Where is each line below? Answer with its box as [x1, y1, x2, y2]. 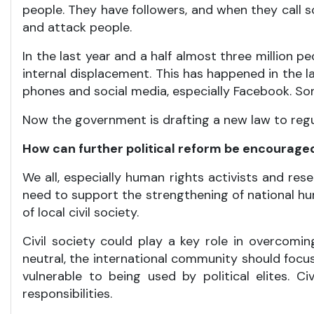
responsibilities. [22, 285, 112, 302]
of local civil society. [22, 204, 139, 221]
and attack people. [22, 19, 132, 36]
